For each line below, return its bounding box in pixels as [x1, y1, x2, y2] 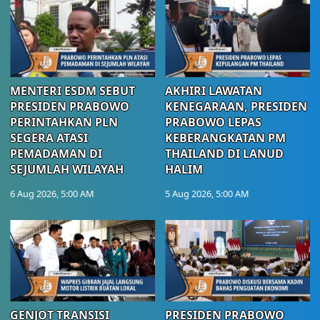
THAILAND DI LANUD [165, 145, 284, 161]
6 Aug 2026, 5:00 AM [10, 186, 94, 200]
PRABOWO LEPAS [165, 114, 261, 130]
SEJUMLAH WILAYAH [10, 161, 124, 177]
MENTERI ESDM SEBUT [10, 82, 135, 99]
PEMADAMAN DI [10, 145, 102, 161]
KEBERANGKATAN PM [165, 129, 286, 146]
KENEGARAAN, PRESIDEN [165, 98, 307, 114]
